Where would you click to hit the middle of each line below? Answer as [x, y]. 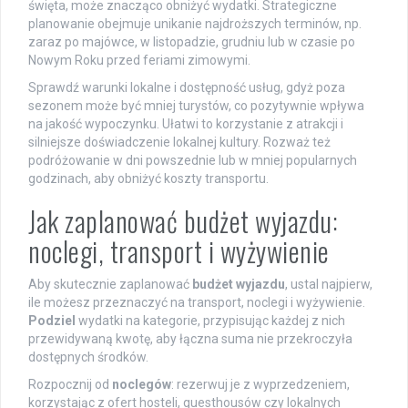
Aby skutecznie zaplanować [110, 284]
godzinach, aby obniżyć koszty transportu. [148, 178]
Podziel [52, 320]
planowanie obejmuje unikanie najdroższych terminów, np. [195, 23]
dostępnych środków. [88, 357]
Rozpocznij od [70, 384]
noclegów [142, 384]
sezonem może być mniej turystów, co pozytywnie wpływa [196, 105]
